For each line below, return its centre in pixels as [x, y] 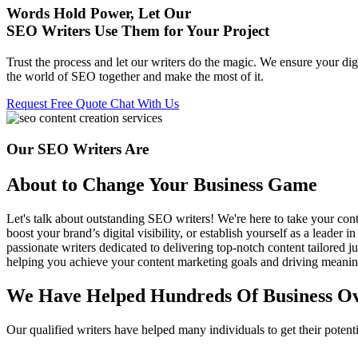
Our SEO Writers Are [78, 149]
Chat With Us [145, 104]
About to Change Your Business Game [162, 184]
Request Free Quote [58, 104]
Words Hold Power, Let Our [99, 14]
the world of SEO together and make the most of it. [135, 77]
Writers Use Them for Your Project [155, 31]
